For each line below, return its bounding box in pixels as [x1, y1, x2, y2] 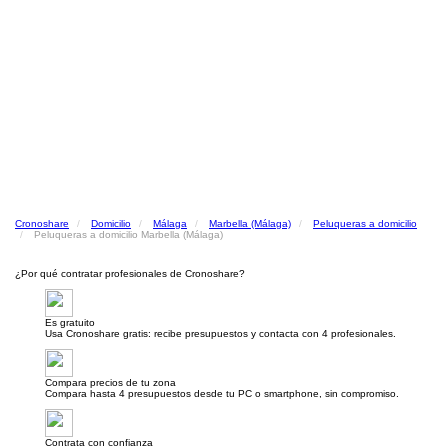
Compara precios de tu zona [45, 377, 176, 388]
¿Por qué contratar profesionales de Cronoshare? [15, 268, 245, 279]
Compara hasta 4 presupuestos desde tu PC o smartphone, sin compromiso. [45, 388, 399, 399]
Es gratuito [45, 317, 95, 328]
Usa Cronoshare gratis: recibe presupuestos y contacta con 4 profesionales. [45, 328, 396, 339]
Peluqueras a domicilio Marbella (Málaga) [34, 229, 223, 240]
